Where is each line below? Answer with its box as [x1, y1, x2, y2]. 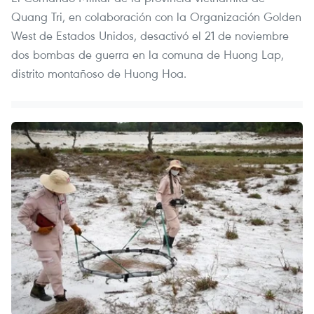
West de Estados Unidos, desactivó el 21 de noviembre [11, 27, 289, 43]
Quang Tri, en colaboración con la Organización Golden [11, 8, 301, 25]
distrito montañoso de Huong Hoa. [11, 64, 186, 81]
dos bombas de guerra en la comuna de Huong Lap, [11, 46, 284, 62]
